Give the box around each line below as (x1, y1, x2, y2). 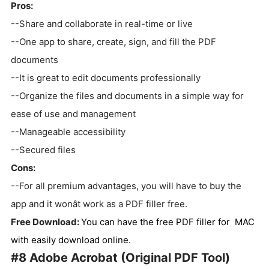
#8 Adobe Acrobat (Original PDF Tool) (11, 250, 230, 265)
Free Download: (11, 216, 81, 228)
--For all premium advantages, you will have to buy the (11, 180, 241, 192)
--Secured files (11, 144, 76, 156)
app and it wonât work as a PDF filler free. (11, 198, 187, 210)
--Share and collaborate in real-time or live (11, 17, 193, 29)
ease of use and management (11, 107, 136, 119)
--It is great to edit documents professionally (11, 71, 201, 83)
